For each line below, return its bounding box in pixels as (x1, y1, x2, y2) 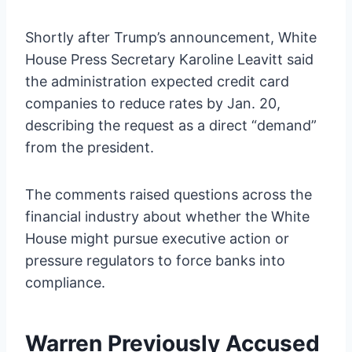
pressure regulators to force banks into (25, 252, 285, 269)
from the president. (25, 139, 154, 156)
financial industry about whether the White (25, 208, 310, 225)
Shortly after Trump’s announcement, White (25, 29, 317, 46)
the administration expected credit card (25, 73, 289, 90)
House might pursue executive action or (25, 230, 289, 247)
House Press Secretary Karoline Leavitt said (25, 51, 313, 68)
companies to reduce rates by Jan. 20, (25, 95, 280, 112)
